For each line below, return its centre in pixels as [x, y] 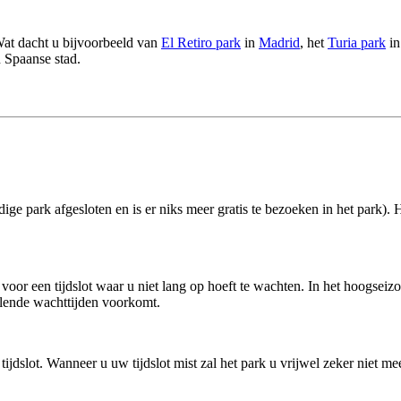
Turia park [357, 43]
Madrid [279, 43]
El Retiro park [201, 43]
